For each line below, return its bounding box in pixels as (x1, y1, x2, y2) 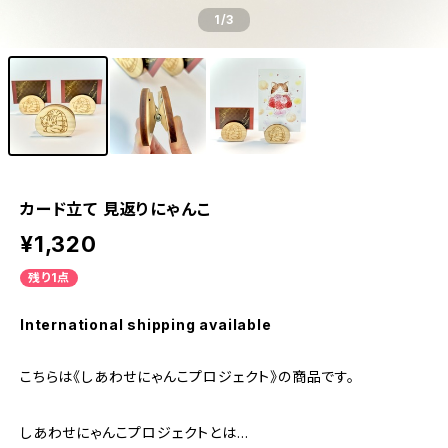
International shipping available (20, 316, 272, 333)
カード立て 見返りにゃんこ (20, 199, 211, 219)
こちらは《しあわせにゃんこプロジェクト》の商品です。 (20, 368, 355, 385)
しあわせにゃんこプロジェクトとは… (20, 424, 249, 441)
